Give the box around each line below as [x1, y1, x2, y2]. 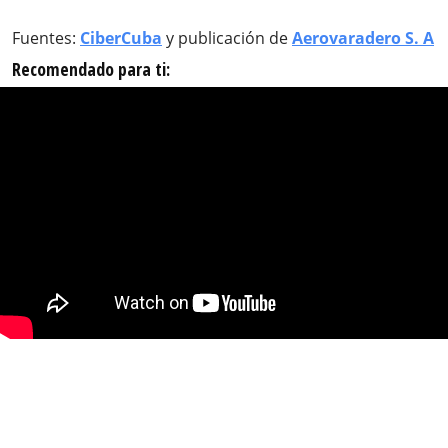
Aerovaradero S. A [292, 26, 434, 49]
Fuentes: [12, 26, 80, 49]
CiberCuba [80, 26, 162, 49]
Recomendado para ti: [12, 56, 170, 81]
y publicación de [162, 26, 292, 49]
